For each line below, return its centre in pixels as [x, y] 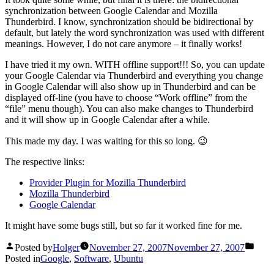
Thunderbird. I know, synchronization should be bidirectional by [129, 21]
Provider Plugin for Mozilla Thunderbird [108, 182]
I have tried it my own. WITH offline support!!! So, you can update [135, 64]
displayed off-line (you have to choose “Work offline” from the [126, 97]
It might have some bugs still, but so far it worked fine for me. [124, 225]
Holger [66, 247]
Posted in [23, 258]
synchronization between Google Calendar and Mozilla [111, 10]
